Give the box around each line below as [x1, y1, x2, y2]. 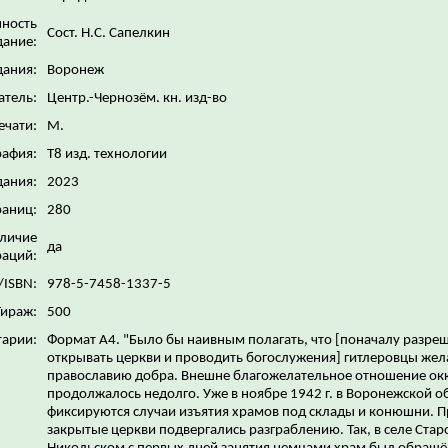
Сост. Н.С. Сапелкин [47, 25, 173, 41]
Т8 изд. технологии [47, 146, 170, 162]
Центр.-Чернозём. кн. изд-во [47, 90, 230, 106]
